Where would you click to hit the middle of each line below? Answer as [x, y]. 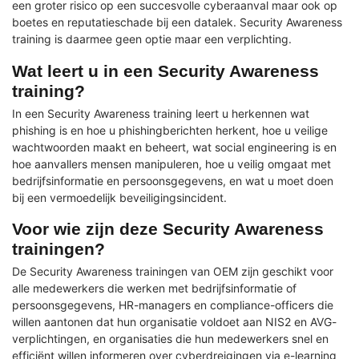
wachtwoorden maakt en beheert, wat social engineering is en [174, 147]
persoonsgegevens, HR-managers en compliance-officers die [173, 305]
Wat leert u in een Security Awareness [165, 71]
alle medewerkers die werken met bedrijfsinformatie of [154, 288]
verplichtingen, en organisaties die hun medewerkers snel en [170, 339]
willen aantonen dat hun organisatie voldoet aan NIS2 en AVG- [174, 322]
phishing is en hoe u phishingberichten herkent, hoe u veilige [170, 130]
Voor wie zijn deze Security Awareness [168, 229]
